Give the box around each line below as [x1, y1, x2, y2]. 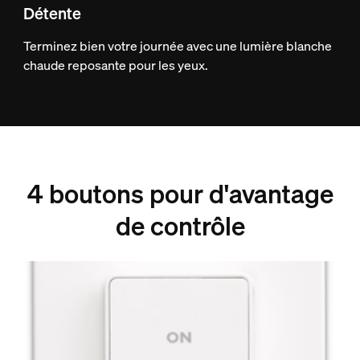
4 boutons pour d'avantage [27, 176, 333, 211]
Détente [22, 2, 81, 24]
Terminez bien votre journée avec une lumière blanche [22, 36, 332, 55]
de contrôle [115, 208, 245, 243]
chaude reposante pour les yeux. [22, 55, 208, 74]
